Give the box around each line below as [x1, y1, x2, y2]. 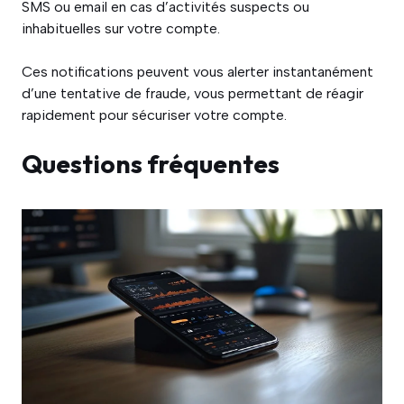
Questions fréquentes [22, 148, 280, 179]
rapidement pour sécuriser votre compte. [22, 106, 287, 124]
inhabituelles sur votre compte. [22, 20, 220, 37]
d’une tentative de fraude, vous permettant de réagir [22, 85, 363, 102]
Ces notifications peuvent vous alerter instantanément [22, 63, 373, 80]
